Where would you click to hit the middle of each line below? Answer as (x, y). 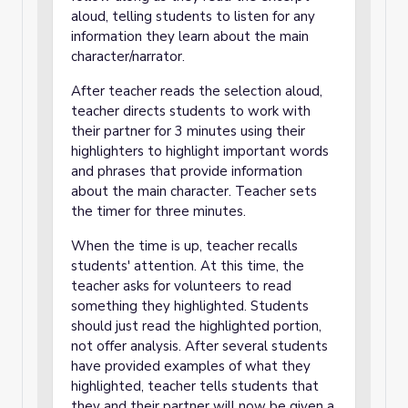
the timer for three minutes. (160, 211)
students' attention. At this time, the (188, 266)
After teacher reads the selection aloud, (197, 91)
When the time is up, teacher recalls (184, 246)
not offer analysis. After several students (199, 346)
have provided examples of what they (191, 366)
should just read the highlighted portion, (196, 326)
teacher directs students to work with (191, 111)
